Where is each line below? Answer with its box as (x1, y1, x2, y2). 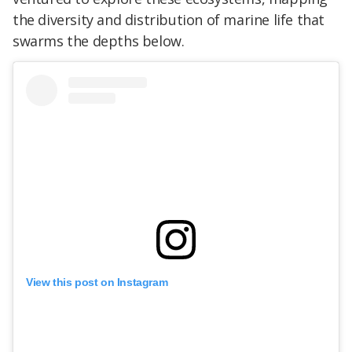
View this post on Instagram (26, 276, 168, 289)
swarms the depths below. (13, 31, 185, 51)
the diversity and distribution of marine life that (13, 10, 325, 30)
